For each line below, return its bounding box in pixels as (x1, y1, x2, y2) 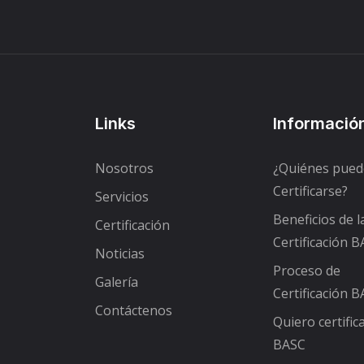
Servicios (95, 187, 149, 206)
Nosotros (95, 158, 154, 177)
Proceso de (272, 261, 340, 279)
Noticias (95, 244, 145, 262)
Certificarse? (272, 181, 348, 200)
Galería (95, 272, 138, 291)
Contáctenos (95, 301, 172, 319)
